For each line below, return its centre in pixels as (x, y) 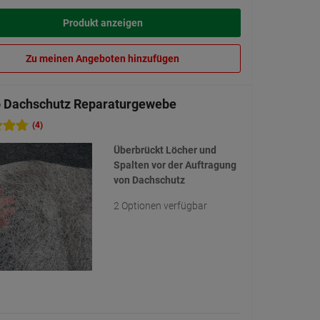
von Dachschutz (149, 180)
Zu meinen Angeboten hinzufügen (102, 59)
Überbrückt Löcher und (165, 150)
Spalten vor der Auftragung (175, 165)
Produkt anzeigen (102, 23)
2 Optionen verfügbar (160, 206)
